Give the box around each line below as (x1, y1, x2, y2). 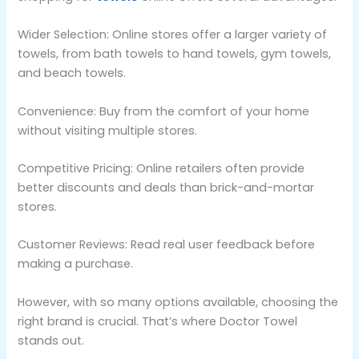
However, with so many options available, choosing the (18, 293, 339, 310)
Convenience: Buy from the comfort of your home (18, 103, 310, 119)
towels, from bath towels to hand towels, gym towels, (18, 46, 332, 63)
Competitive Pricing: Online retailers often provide (18, 160, 305, 177)
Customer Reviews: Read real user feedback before (18, 236, 316, 253)
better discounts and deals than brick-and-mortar (18, 179, 315, 196)
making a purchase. (18, 256, 134, 272)
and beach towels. (18, 65, 127, 82)
